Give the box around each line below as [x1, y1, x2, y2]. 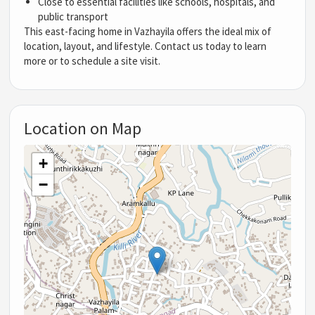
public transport [38, 9, 109, 23]
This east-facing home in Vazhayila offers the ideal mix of [24, 24, 272, 38]
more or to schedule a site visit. [24, 53, 161, 67]
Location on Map [24, 117, 142, 139]
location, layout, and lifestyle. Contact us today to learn [24, 39, 267, 53]
